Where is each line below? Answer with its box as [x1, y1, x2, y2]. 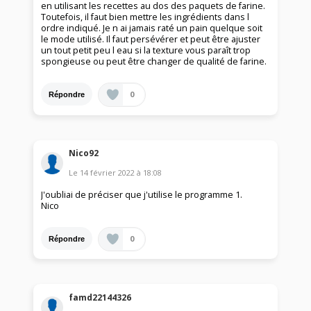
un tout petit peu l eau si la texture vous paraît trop [41, 44, 251, 57]
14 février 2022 [80, 167, 135, 178]
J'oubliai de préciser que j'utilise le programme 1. [41, 189, 243, 201]
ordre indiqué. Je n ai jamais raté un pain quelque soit [41, 22, 263, 35]
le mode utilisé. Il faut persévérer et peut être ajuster [41, 33, 261, 46]
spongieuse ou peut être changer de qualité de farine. [41, 56, 267, 68]
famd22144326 [69, 291, 132, 303]
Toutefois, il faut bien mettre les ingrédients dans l [41, 11, 250, 24]
